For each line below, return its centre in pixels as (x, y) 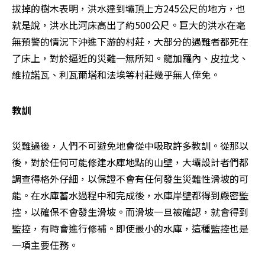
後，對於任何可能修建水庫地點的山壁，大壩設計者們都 (130, 162)
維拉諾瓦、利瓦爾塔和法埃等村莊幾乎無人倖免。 (116, 74)
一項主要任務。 (45, 245)
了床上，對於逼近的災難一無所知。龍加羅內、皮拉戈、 (130, 58)
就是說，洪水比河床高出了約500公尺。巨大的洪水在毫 (129, 25)
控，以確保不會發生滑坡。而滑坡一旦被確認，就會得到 (130, 211)
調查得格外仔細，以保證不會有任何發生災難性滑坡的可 (130, 178)
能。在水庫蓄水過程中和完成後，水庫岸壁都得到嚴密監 (130, 195)
